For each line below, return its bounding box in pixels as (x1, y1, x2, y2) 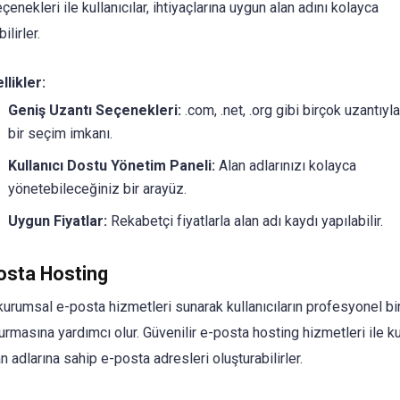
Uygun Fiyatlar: (7, 212, 107, 230)
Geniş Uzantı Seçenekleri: (7, 102, 181, 120)
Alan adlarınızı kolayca (214, 157, 356, 175)
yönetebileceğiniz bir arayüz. (7, 180, 187, 198)
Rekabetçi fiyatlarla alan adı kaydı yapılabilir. (106, 212, 383, 230)
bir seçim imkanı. (7, 125, 112, 143)
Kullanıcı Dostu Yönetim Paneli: (7, 157, 215, 175)
